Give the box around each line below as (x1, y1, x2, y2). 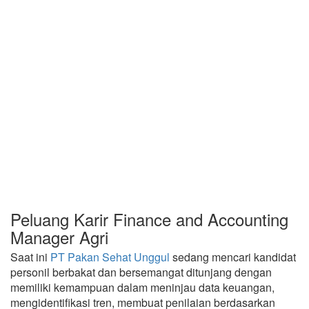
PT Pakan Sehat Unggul (50, 249, 170, 265)
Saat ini (10, 249, 50, 265)
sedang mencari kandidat (170, 249, 296, 265)
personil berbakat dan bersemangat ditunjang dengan (10, 264, 272, 280)
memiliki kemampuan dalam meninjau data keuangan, (10, 279, 275, 295)
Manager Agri (10, 225, 108, 249)
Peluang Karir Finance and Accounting (10, 207, 288, 231)
